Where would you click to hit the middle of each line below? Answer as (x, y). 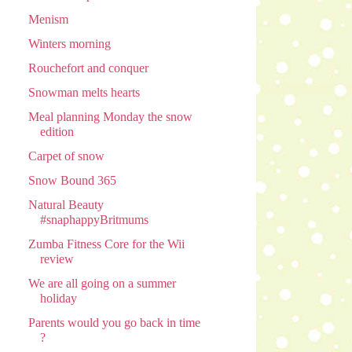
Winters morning (69, 44)
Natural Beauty (66, 205)
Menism (48, 20)
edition (57, 132)
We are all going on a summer (102, 284)
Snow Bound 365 (72, 181)
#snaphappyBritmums (94, 220)
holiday (58, 299)
